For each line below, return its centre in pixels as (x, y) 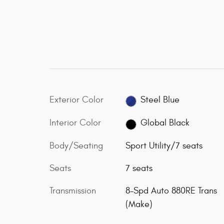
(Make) (139, 204)
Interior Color (75, 122)
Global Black (165, 123)
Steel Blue (160, 100)
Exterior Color (76, 99)
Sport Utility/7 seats (164, 146)
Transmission (73, 191)
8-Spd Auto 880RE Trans (171, 191)
